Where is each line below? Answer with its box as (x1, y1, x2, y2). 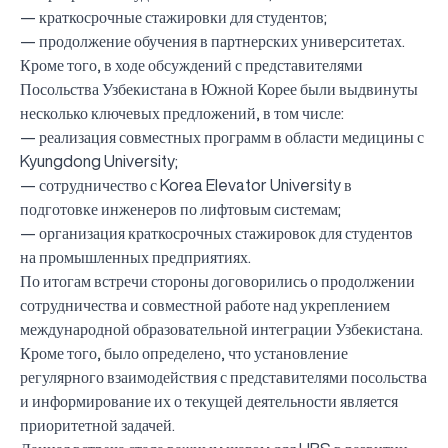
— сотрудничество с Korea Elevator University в (20, 176, 352, 193)
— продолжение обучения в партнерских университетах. (20, 32, 405, 49)
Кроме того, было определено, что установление (20, 344, 348, 361)
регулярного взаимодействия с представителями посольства (20, 368, 427, 385)
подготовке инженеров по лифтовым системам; (20, 200, 341, 217)
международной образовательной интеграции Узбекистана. (20, 320, 423, 337)
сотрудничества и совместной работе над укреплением (20, 296, 390, 313)
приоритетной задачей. (20, 416, 175, 433)
